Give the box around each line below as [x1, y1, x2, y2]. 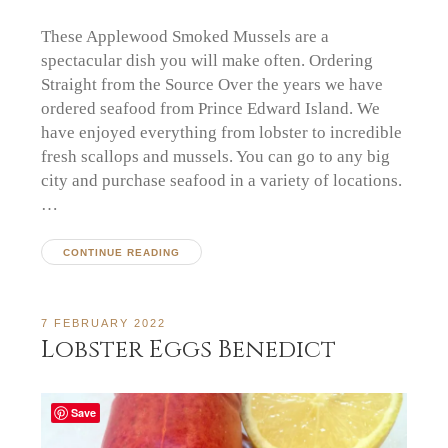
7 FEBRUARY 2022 [41, 316, 167, 329]
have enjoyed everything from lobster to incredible [41, 122, 403, 143]
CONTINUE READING [62, 247, 180, 259]
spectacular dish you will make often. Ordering [41, 50, 374, 71]
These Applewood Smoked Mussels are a [41, 26, 330, 47]
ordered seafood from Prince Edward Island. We [41, 98, 381, 119]
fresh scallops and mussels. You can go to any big [41, 146, 391, 167]
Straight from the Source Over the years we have [41, 74, 384, 95]
